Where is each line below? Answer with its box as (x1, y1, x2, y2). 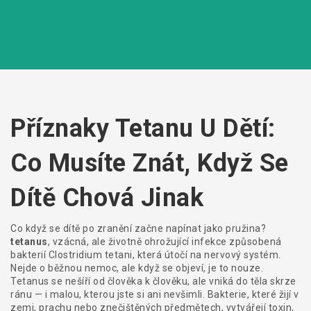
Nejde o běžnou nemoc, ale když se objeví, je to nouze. (10, 262, 263, 274)
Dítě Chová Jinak (10, 183, 203, 212)
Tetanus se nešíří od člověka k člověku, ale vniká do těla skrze (10, 276, 296, 287)
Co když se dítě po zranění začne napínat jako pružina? (10, 223, 266, 234)
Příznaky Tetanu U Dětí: (10, 114, 276, 143)
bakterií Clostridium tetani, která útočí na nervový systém (10, 249, 278, 260)
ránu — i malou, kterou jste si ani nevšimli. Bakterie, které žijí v (10, 289, 299, 300)
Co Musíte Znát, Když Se (10, 149, 289, 178)
